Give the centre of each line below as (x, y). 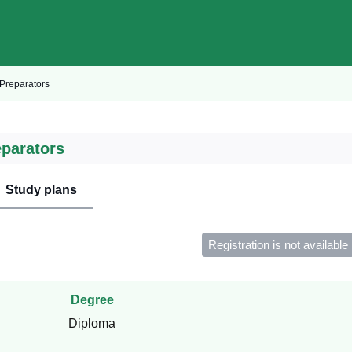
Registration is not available (279, 245)
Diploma (92, 324)
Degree (92, 300)
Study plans (42, 189)
